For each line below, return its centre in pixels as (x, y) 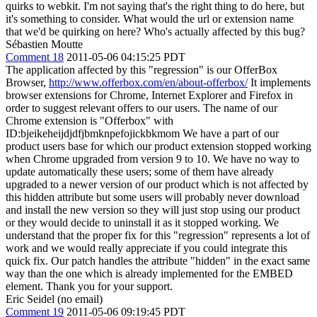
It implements (279, 82)
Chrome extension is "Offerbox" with (90, 121)
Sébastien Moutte (44, 44)
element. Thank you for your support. (89, 286)
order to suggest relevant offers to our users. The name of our (142, 108)
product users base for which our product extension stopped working (158, 146)
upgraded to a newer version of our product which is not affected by (157, 184)
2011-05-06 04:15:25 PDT (126, 57)
